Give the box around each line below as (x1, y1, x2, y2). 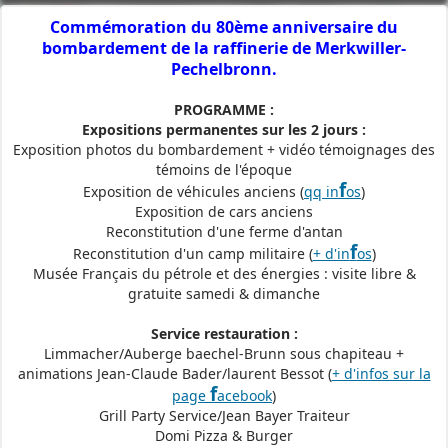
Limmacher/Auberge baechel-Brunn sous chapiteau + (44, 343, 404, 363)
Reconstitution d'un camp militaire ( (72, 243, 313, 263)
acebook (217, 385, 272, 405)
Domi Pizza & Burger (155, 425, 293, 445)
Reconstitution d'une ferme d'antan (105, 221, 343, 241)
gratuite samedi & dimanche (128, 283, 320, 303)
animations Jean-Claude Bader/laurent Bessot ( (17, 363, 332, 383)
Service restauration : (150, 323, 298, 343)
